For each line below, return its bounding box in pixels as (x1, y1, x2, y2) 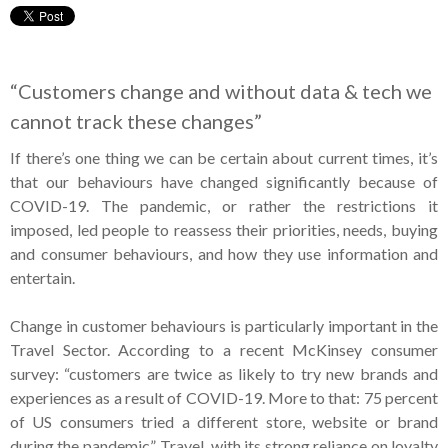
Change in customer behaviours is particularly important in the (10, 315, 438, 335)
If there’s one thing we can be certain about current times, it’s (10, 147, 438, 167)
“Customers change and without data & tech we (10, 78, 432, 103)
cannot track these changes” (10, 108, 262, 133)
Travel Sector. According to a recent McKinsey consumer (10, 339, 438, 359)
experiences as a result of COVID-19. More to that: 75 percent (10, 387, 438, 407)
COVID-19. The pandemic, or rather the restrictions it (10, 195, 438, 215)
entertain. (10, 267, 75, 287)
